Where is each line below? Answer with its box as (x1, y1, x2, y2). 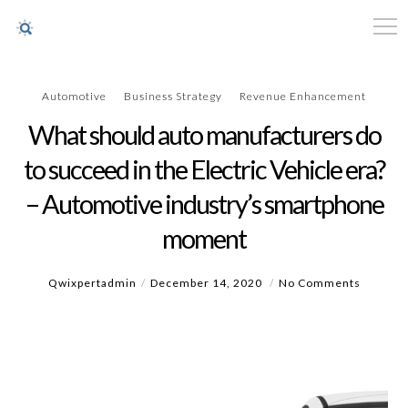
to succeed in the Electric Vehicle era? (24, 153, 384, 185)
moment (162, 222, 246, 254)
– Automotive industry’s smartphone (25, 188, 383, 219)
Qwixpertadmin (47, 276, 137, 290)
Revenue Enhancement (240, 89, 366, 103)
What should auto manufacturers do (27, 118, 381, 150)
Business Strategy (124, 89, 222, 103)
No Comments (278, 276, 361, 290)
